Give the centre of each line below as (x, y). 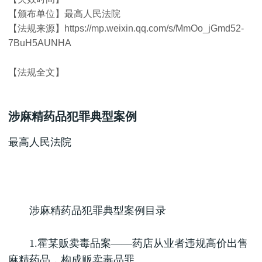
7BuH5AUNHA (40, 43)
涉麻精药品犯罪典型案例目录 (87, 211)
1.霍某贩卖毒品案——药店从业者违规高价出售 (128, 243)
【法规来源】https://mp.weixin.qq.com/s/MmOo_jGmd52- (126, 28)
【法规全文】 (36, 72)
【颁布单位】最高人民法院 (64, 14)
